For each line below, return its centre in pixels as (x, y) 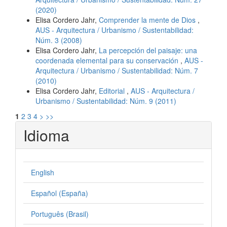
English (43, 172)
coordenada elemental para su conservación (108, 60)
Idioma (46, 135)
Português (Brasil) (60, 214)
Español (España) (60, 193)
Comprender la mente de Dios (148, 20)
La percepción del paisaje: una (148, 50)
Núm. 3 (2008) (59, 40)
